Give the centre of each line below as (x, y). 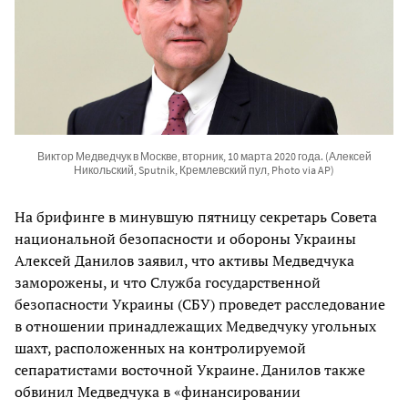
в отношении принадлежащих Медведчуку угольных (195, 326)
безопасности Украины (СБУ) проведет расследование (200, 304)
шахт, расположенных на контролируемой (160, 347)
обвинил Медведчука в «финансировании (158, 391)
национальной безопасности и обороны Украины (185, 238)
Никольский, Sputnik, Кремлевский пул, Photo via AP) (204, 169)
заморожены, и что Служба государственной (168, 282)
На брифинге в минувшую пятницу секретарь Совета (196, 216)
